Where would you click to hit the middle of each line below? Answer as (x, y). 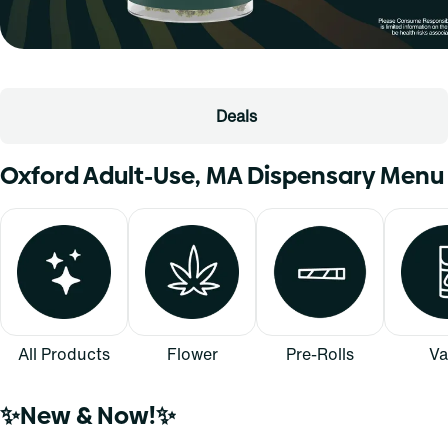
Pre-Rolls (320, 353)
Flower (192, 353)
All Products (64, 353)
